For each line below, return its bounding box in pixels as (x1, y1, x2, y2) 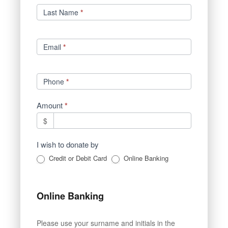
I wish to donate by (37, 139, 101, 150)
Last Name (43, 7, 80, 18)
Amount (37, 100, 65, 111)
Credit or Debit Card (47, 153, 107, 163)
